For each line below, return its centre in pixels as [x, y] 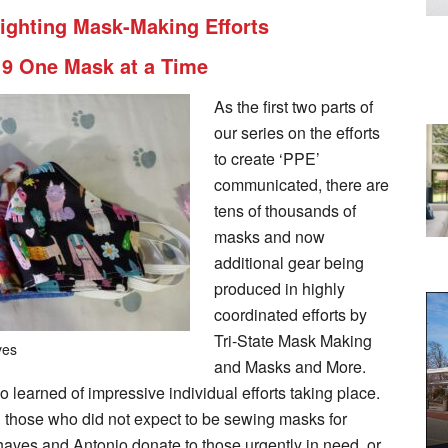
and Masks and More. [290, 366]
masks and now [269, 236]
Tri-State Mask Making [293, 340]
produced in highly [279, 288]
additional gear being [289, 262]
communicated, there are [301, 184]
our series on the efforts [297, 132]
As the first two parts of [293, 106]
